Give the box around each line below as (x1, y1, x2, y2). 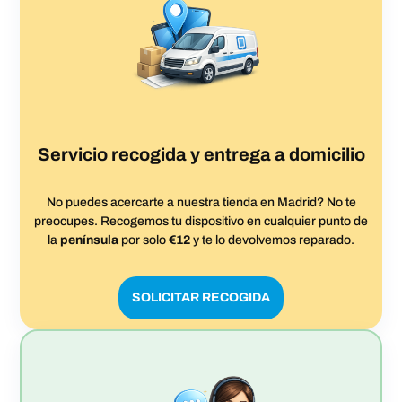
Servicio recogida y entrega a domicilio (37, 144, 365, 164)
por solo (118, 232, 169, 247)
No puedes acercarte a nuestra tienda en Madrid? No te (46, 195, 356, 209)
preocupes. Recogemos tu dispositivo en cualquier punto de (34, 214, 368, 228)
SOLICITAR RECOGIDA (132, 290, 270, 304)
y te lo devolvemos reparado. (190, 232, 354, 247)
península (60, 232, 118, 247)
